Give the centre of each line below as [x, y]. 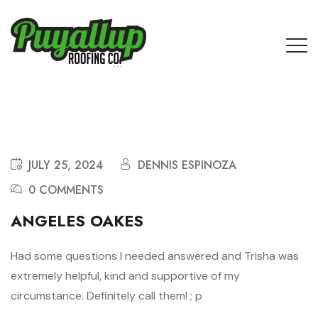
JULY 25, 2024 [66, 165]
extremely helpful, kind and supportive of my [125, 276]
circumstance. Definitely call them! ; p [106, 296]
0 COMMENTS [66, 190]
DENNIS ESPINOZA [187, 165]
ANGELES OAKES [77, 221]
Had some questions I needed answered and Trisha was [155, 256]
